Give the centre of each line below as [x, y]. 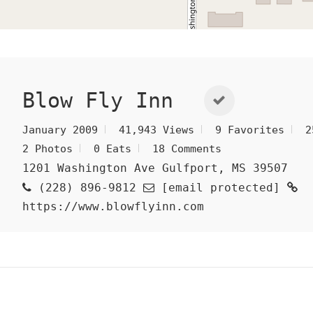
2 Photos [47, 148]
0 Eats [112, 148]
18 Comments [187, 148]
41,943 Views [156, 130]
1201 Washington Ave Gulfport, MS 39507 [155, 168]
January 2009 [60, 130]
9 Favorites [249, 130]
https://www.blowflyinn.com [113, 206]
